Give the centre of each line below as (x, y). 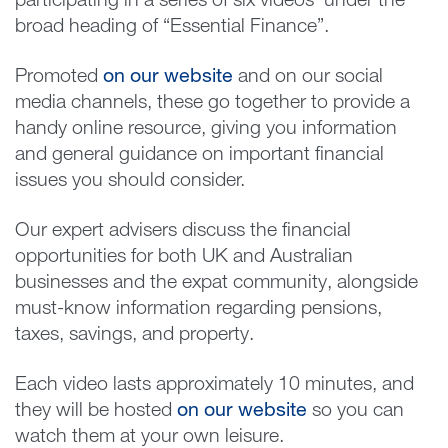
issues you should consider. (130, 181)
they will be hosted (96, 411)
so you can (355, 411)
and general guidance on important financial (199, 155)
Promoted (59, 77)
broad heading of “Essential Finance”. (172, 27)
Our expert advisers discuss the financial (183, 231)
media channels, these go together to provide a (212, 103)
